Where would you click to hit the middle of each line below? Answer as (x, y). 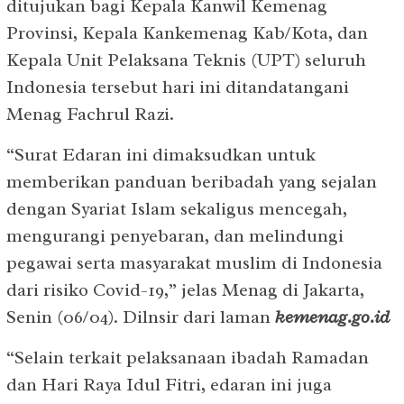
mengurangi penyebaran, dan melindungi (175, 235)
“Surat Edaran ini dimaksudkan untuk (161, 154)
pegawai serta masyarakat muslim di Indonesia (194, 262)
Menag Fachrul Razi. (90, 114)
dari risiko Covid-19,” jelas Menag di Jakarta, (185, 289)
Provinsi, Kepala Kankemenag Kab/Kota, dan (187, 32)
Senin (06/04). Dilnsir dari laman (141, 317)
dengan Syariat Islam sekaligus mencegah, (177, 208)
